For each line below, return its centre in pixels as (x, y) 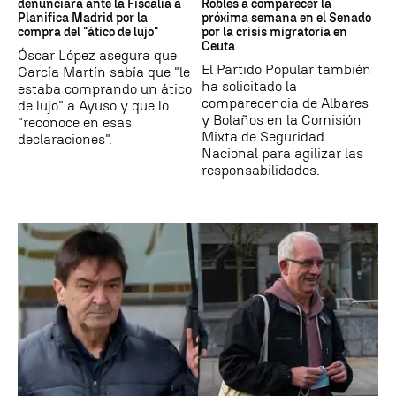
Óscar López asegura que (97, 55)
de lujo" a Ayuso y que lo (93, 105)
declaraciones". (65, 139)
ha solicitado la (249, 86)
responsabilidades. (261, 170)
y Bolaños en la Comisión (282, 119)
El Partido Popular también (286, 69)
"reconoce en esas (75, 122)
